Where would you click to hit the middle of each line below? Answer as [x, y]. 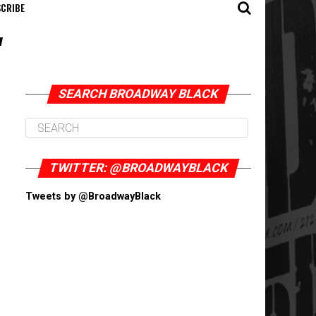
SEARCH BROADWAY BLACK [138, 94]
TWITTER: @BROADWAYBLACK [138, 168]
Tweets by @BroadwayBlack [93, 196]
